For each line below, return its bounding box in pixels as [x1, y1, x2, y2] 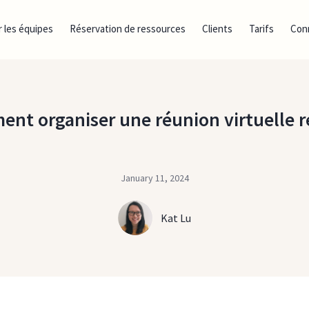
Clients [202, 22, 233, 35]
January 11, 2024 [120, 172, 189, 184]
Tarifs [249, 22, 275, 35]
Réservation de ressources [70, 22, 186, 35]
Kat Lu [161, 211, 191, 225]
